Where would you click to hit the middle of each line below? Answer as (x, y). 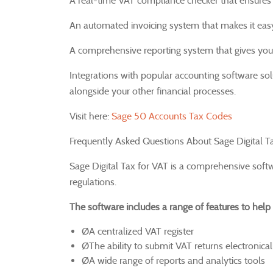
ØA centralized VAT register (138, 231)
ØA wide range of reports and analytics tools (173, 260)
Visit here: (90, 116)
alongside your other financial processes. (153, 91)
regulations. (93, 182)
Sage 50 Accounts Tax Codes (172, 116)
